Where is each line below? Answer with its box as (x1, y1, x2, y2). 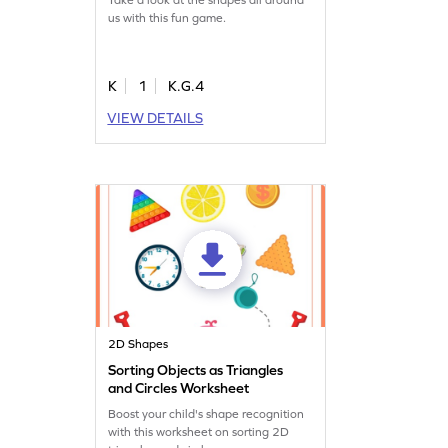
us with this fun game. (108, 10, 227, 25)
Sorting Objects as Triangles (108, 361, 284, 378)
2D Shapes (108, 336, 169, 351)
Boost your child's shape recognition (108, 406, 305, 421)
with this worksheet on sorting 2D (108, 424, 290, 439)
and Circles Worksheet (108, 379, 250, 396)
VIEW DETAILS (107, 109, 204, 126)
